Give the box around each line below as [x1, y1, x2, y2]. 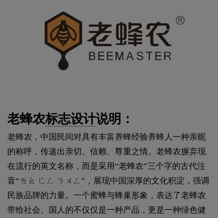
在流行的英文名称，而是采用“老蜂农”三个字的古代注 [7, 161, 205, 171]
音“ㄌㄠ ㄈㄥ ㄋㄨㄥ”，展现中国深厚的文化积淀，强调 [7, 176, 209, 185]
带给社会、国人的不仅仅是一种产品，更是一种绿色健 [7, 205, 206, 215]
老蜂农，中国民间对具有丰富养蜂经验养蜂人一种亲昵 [7, 132, 206, 142]
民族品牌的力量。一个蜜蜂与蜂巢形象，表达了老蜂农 [7, 190, 206, 200]
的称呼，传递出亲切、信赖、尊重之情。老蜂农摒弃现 [7, 146, 206, 156]
